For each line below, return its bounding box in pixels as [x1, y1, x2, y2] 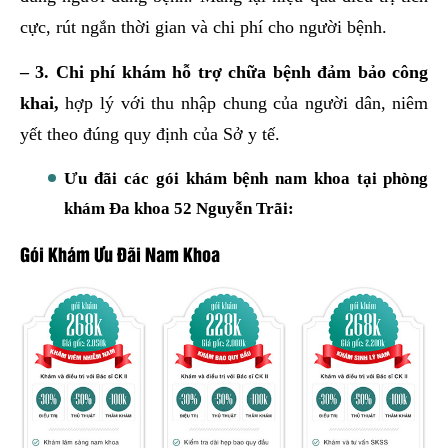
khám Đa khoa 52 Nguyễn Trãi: [64, 199, 295, 218]
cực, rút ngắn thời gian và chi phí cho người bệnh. [19, 17, 387, 37]
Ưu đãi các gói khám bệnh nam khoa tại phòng [64, 169, 429, 188]
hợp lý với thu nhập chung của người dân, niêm [58, 93, 429, 113]
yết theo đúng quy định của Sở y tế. [19, 124, 280, 144]
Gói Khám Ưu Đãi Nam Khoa [19, 240, 220, 267]
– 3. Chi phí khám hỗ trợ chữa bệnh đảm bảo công [19, 62, 429, 82]
